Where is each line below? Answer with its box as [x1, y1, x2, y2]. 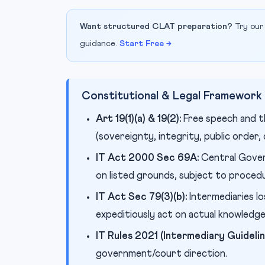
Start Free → [119, 40, 172, 48]
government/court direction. [96, 249, 227, 259]
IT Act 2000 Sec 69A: [96, 153, 199, 163]
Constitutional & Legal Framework [82, 91, 262, 102]
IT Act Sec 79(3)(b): [96, 192, 187, 202]
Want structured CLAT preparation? [80, 22, 232, 31]
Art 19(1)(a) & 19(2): [96, 114, 181, 124]
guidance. [80, 40, 119, 48]
